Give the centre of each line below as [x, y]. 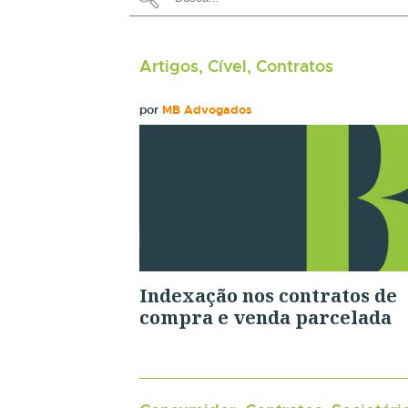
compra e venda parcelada [265, 317]
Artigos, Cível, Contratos [236, 66]
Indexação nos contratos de [268, 295]
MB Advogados [207, 110]
